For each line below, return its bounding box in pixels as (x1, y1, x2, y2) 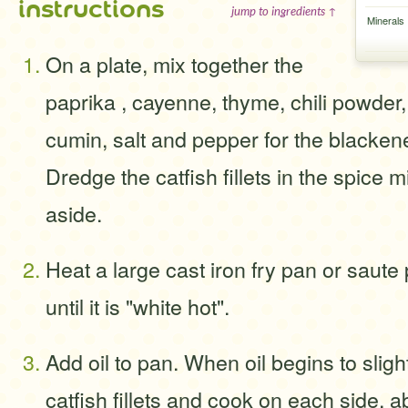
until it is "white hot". (46, 291, 229, 321)
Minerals (366, 13, 404, 27)
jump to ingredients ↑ (231, 4, 337, 18)
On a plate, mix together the (46, 48, 303, 79)
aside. (46, 198, 102, 229)
